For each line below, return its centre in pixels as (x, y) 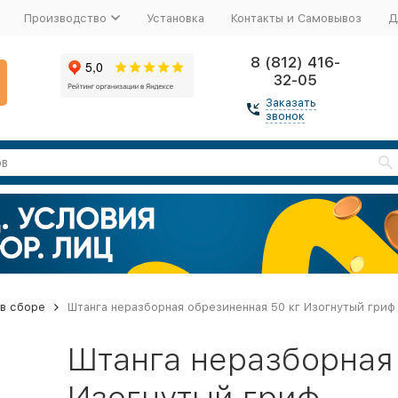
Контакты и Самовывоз (296, 18)
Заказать (291, 103)
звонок (285, 116)
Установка (175, 18)
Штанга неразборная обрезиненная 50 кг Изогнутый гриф (231, 307)
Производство (65, 18)
